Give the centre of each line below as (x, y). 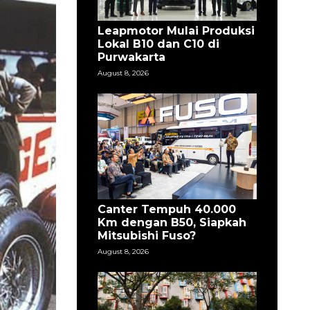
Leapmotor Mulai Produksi (176, 30)
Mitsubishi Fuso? (146, 235)
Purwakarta (131, 57)
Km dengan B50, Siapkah (172, 222)
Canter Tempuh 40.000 (166, 209)
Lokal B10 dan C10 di (158, 44)
